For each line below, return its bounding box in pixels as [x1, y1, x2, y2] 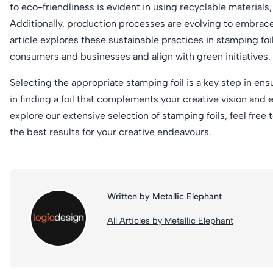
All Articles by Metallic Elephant [107, 214, 233, 226]
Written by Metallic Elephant [107, 190, 222, 202]
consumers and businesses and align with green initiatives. [10, 50, 271, 62]
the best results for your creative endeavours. [10, 126, 211, 138]
